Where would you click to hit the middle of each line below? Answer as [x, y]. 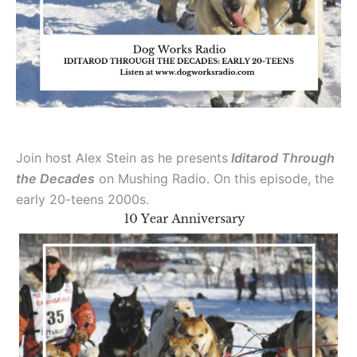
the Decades [55, 179]
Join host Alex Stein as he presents [122, 158]
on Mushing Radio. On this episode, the [214, 179]
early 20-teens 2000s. [82, 200]
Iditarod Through [281, 158]
